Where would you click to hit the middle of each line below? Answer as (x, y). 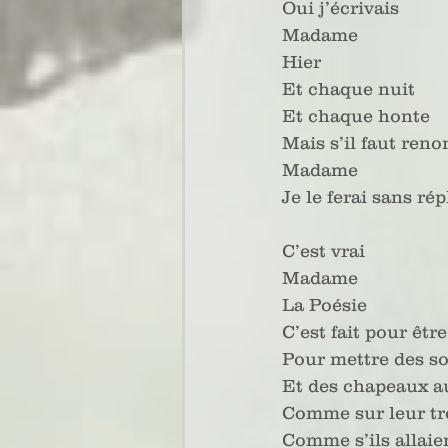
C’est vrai (323, 251)
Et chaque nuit (348, 89)
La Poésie (324, 305)
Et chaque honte (356, 116)
